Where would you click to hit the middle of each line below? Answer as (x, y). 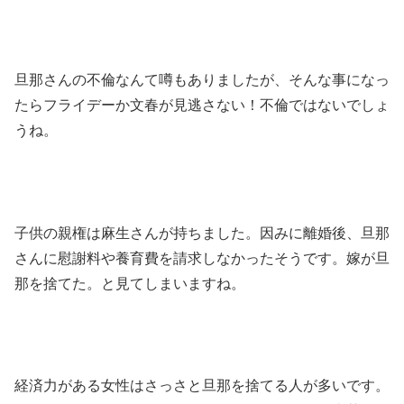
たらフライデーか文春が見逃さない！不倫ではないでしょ (202, 106)
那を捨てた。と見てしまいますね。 (130, 283)
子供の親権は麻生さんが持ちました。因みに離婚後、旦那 (202, 233)
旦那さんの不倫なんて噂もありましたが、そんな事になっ (202, 80)
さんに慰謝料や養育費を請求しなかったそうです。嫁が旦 (202, 258)
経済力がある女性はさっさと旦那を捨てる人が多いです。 (202, 386)
